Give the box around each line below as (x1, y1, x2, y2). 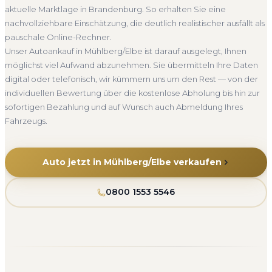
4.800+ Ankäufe (72, 8, 128, 18)
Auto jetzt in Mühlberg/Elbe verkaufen (42, 156, 222, 168)
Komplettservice (143, 8, 200, 18)
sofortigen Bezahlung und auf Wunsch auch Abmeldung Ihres (5, 101, 243, 112)
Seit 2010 (25, 8, 57, 18)
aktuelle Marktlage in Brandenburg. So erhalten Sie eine (5, 4, 226, 14)
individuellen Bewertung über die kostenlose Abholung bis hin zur (5, 87, 260, 98)
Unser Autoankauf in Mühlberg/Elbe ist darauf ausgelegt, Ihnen (5, 46, 246, 56)
